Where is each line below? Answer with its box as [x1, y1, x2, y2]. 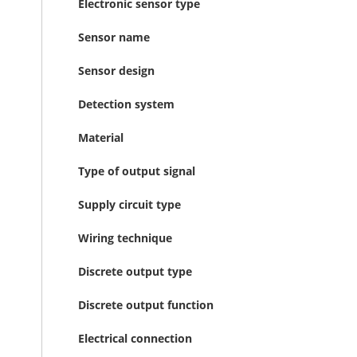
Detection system [78, 96, 175, 112]
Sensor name [78, 29, 150, 45]
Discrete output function [78, 297, 214, 312]
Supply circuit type [78, 197, 181, 212]
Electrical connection [78, 331, 192, 346]
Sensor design [78, 63, 155, 78]
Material [78, 130, 124, 145]
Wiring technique [78, 230, 172, 245]
